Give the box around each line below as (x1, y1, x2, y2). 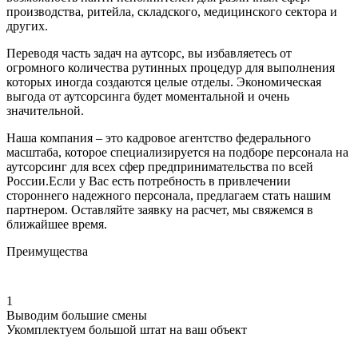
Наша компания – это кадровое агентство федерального (6, 130, 311, 145)
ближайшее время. (6, 217, 107, 231)
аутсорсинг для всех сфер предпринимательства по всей (6, 159, 313, 173)
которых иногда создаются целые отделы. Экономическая (6, 74, 321, 89)
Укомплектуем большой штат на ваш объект (6, 322, 247, 336)
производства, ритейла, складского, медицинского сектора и (6, 4, 337, 18)
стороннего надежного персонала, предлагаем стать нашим (6, 188, 331, 202)
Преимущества (6, 244, 88, 258)
